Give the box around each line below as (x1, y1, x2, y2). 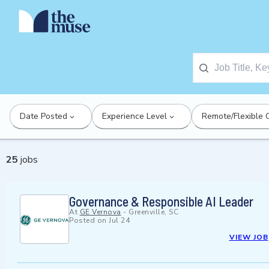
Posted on (69, 216, 109, 226)
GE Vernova (79, 207, 121, 217)
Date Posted (20, 110, 67, 122)
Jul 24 (109, 216, 130, 226)
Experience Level (102, 110, 167, 122)
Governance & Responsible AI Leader (69, 193, 253, 210)
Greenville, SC (128, 207, 178, 217)
